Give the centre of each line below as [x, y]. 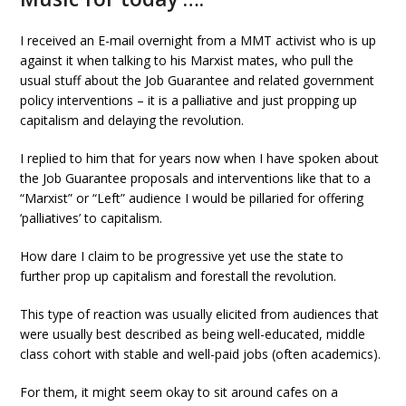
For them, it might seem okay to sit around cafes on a [179, 392]
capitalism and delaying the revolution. [132, 120]
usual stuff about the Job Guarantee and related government [198, 80]
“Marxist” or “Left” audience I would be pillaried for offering [192, 198]
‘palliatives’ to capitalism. [92, 218]
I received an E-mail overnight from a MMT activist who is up [198, 40]
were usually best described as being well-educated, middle [193, 334]
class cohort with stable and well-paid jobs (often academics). [201, 354]
